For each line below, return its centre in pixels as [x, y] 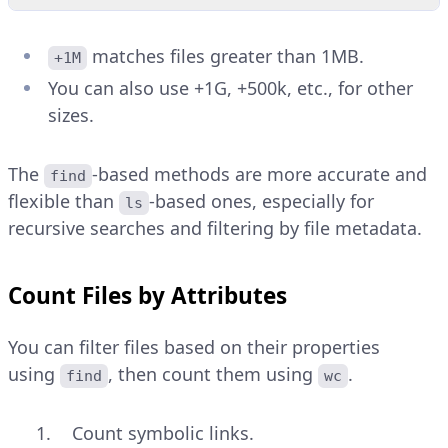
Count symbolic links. [163, 432]
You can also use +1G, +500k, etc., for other [230, 87]
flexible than [63, 200]
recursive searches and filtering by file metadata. [215, 227]
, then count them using [213, 373]
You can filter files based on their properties [194, 346]
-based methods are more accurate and [262, 173]
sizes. [71, 114]
